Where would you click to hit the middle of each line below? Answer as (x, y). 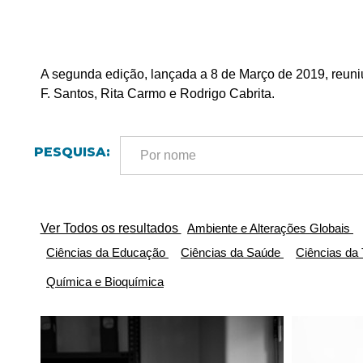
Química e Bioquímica (105, 281)
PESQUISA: (72, 152)
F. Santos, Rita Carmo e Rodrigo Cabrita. (157, 93)
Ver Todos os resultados (111, 228)
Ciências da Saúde (232, 252)
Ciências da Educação (107, 252)
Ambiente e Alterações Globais (270, 228)
